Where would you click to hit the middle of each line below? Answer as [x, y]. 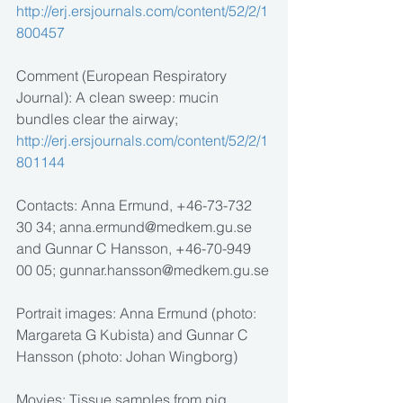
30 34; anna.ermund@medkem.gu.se [136, 227]
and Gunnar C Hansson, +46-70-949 [135, 249]
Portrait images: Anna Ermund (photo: [138, 313]
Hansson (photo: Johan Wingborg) [127, 357]
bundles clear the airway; [99, 119]
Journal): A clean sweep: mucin [119, 98]
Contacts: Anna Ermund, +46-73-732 [136, 206]
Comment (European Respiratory [123, 76]
